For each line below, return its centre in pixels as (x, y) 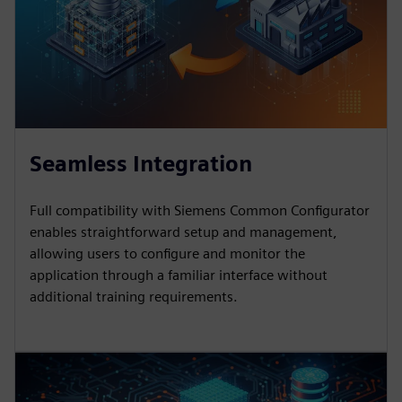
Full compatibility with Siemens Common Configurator (200, 210)
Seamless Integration (141, 163)
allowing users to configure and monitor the (167, 253)
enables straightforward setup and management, (184, 232)
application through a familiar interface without (179, 275)
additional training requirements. (134, 296)
